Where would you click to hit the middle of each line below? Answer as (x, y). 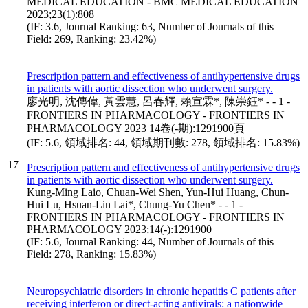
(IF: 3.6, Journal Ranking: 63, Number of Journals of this (150, 26)
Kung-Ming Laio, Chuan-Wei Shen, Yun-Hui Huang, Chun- (158, 192)
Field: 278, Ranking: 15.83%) (91, 254)
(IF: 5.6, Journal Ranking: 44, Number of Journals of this (150, 241)
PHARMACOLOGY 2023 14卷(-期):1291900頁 (136, 128)
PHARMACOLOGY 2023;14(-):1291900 (119, 229)
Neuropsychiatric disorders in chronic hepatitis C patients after (161, 291)
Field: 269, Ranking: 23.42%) (91, 38)
